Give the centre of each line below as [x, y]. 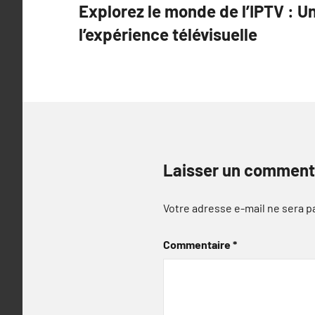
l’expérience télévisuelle [168, 34]
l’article [111, 47]
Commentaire [198, 244]
